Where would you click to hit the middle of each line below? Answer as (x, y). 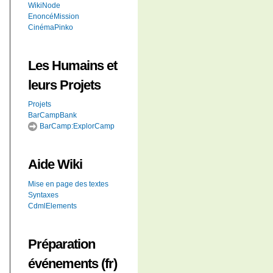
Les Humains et (73, 65)
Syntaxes (43, 195)
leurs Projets (64, 85)
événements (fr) (73, 263)
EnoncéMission (54, 16)
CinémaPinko (51, 27)
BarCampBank (52, 115)
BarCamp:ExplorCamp (76, 126)
